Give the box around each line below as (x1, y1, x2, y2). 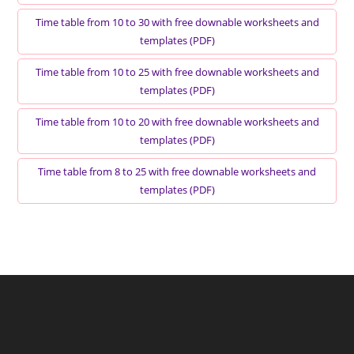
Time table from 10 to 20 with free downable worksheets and (35, 115, 319, 130)
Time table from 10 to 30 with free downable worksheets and (35, 15, 319, 30)
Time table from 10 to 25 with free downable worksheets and (35, 65, 319, 80)
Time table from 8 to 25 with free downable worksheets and (38, 164, 316, 179)
